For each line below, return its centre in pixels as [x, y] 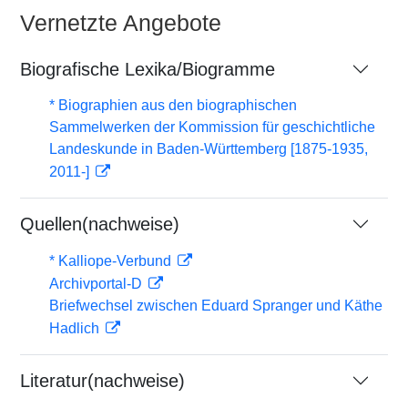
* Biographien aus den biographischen [173, 105]
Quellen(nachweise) [100, 224]
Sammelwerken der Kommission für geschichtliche [212, 127]
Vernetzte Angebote [121, 23]
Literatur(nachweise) [102, 381]
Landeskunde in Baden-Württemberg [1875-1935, [209, 149]
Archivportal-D [97, 284]
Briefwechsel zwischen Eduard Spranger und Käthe [216, 306]
